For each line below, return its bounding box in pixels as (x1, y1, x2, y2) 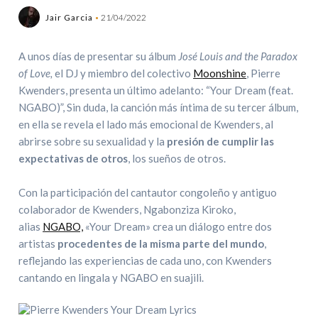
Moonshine (193, 67, 247, 79)
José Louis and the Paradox (178, 50, 298, 62)
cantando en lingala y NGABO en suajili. (18, 271, 204, 284)
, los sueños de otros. (128, 152, 226, 165)
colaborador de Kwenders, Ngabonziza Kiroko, (18, 203, 236, 216)
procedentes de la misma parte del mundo (57, 237, 265, 250)
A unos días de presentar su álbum (18, 50, 179, 62)
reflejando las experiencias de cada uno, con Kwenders (18, 254, 273, 267)
